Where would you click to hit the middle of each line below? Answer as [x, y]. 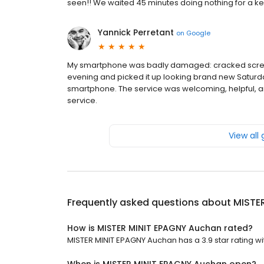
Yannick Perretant [136, 33]
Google [198, 33]
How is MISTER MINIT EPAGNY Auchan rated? [160, 228]
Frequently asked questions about [150, 203]
